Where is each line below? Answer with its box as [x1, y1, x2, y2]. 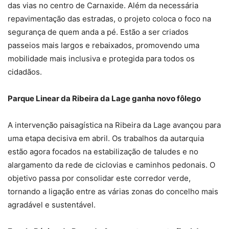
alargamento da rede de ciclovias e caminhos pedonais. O [8, 159, 215, 170]
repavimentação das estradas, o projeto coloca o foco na [8, 13, 211, 24]
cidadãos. [8, 66, 42, 77]
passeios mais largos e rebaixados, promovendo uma [8, 40, 199, 50]
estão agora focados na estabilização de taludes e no [8, 146, 198, 156]
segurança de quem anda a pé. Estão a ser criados [8, 27, 189, 37]
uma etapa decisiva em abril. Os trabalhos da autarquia [8, 133, 204, 143]
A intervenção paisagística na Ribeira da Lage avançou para [8, 120, 221, 130]
